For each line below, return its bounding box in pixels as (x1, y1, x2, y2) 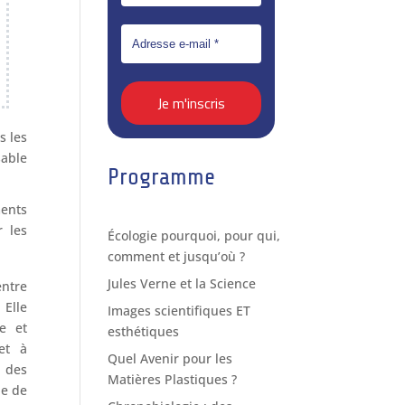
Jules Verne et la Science (108, 274, 257, 292)
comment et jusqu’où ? (108, 247, 246, 265)
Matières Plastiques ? (108, 370, 238, 388)
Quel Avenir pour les (108, 349, 233, 367)
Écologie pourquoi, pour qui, (108, 226, 281, 244)
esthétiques (108, 322, 180, 340)
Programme (108, 163, 216, 190)
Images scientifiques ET (108, 301, 251, 319)
